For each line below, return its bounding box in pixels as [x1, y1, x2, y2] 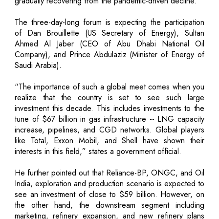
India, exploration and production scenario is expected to [15, 177, 204, 189]
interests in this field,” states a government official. [15, 145, 181, 157]
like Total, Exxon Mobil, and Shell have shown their [15, 134, 204, 146]
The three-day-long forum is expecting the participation [15, 16, 204, 28]
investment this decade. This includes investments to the [15, 102, 204, 114]
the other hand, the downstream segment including [15, 199, 204, 211]
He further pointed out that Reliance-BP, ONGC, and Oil [15, 167, 204, 178]
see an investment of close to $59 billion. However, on [15, 188, 204, 200]
